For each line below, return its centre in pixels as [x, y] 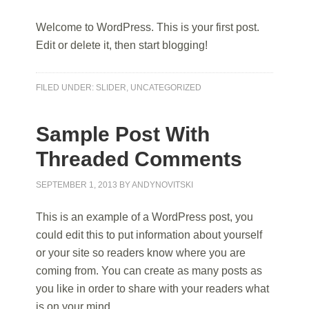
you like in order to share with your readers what [153, 289]
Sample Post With [123, 134]
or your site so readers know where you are [141, 253]
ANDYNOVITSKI [163, 185]
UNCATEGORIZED [166, 88]
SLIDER [111, 88]
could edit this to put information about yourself [149, 235]
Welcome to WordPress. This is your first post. [148, 27]
